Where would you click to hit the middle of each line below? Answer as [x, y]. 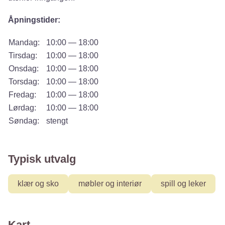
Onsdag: [24, 69]
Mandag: [24, 42]
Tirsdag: [23, 55]
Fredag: [22, 95]
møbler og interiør [110, 184]
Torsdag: [24, 82]
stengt [57, 121]
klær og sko [38, 184]
